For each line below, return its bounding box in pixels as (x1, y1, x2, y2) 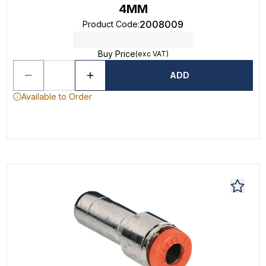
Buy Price (97, 49, 135, 59)
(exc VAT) (135, 49, 169, 58)
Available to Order (21, 91, 92, 102)
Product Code (83, 19, 138, 29)
